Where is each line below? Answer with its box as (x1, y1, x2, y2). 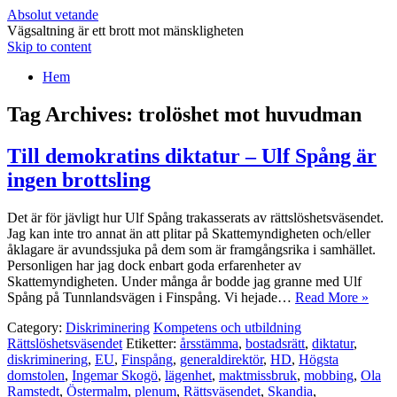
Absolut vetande (7, 7, 98, 22)
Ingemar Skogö (72, 367, 158, 383)
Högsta (299, 351, 339, 367)
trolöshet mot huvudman (138, 102, 362, 126)
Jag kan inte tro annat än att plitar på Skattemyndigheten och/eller (7, 225, 370, 241)
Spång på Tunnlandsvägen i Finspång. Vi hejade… (7, 289, 295, 305)
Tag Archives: (7, 102, 138, 126)
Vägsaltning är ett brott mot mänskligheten (7, 23, 244, 38)
